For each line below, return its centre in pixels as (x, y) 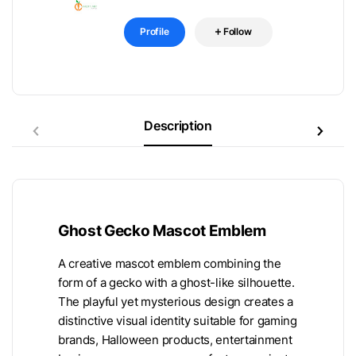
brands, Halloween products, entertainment (175, 340)
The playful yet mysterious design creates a (176, 302)
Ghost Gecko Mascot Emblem (162, 230)
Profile (155, 31)
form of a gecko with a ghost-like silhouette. (176, 282)
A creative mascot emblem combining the (170, 263)
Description (178, 125)
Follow (237, 31)
